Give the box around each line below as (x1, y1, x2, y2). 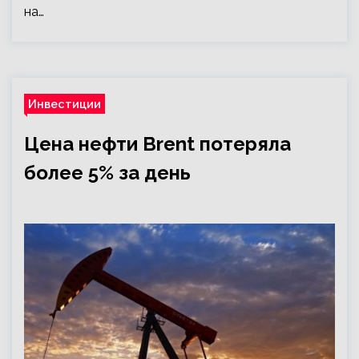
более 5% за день (24, 161, 191, 184)
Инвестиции (28, 97, 101, 111)
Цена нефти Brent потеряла (24, 132, 291, 155)
